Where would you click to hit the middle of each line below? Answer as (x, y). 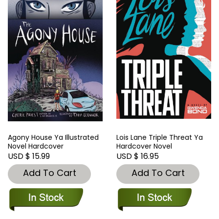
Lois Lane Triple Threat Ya (160, 138)
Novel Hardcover (36, 146)
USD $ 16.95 (138, 156)
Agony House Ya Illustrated (53, 138)
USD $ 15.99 (29, 156)
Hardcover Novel (144, 146)
